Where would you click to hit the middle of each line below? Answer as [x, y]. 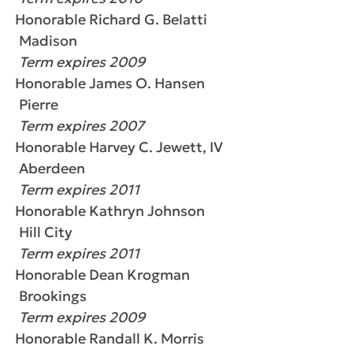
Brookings [53, 296]
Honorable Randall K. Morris [110, 338]
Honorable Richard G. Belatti [111, 19]
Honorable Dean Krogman [102, 275]
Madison [48, 41]
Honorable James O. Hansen [110, 83]
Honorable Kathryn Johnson [110, 211]
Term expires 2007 [82, 126]
